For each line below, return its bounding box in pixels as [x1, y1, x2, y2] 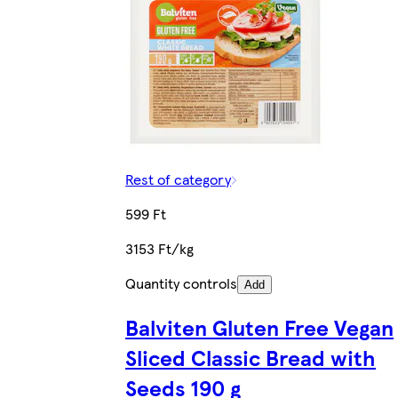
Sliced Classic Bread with [125, 341, 377, 372]
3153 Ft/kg [125, 237, 195, 259]
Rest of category [125, 168, 232, 189]
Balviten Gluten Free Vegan [125, 311, 394, 342]
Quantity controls [125, 272, 238, 293]
